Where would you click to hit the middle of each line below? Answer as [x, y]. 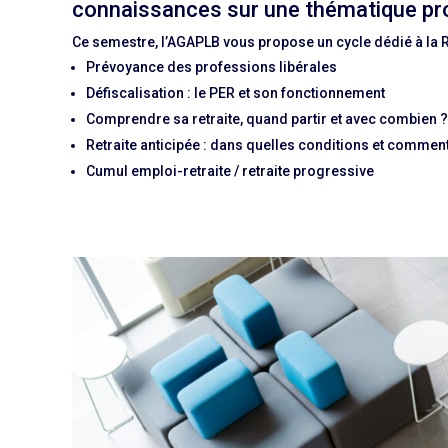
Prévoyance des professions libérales [211, 67]
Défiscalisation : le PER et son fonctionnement [235, 93]
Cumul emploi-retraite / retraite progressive [230, 171]
